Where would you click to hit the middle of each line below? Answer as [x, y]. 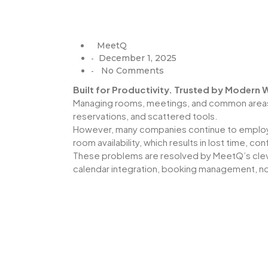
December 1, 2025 [138, 58]
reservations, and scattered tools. [145, 116]
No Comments [131, 71]
